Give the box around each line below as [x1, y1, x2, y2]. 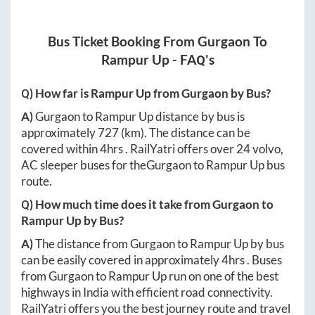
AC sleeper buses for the [21, 157, 146, 173]
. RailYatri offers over [125, 141, 236, 157]
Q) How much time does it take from [21, 197, 212, 212]
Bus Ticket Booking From [48, 34, 198, 50]
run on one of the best [167, 269, 278, 284]
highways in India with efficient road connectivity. [21, 285, 273, 300]
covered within [21, 141, 100, 157]
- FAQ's [169, 52, 214, 68]
